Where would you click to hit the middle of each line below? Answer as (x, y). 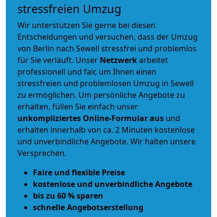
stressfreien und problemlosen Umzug (89, 84)
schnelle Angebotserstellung (88, 208)
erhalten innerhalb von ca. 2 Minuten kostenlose (106, 130)
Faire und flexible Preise (79, 173)
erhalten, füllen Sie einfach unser (78, 107)
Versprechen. (42, 153)
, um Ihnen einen (126, 72)
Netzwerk (119, 60)
